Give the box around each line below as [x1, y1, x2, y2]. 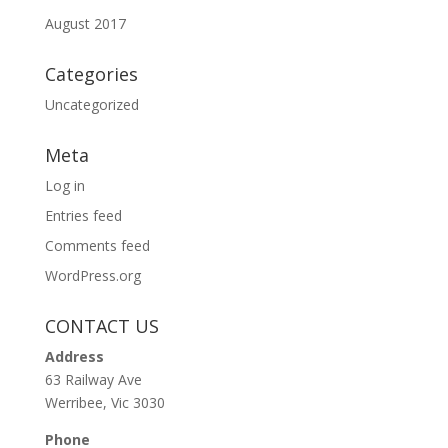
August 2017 [44, 14, 126, 33]
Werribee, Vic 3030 [44, 393, 165, 412]
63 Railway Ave [44, 370, 142, 389]
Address [44, 347, 104, 366]
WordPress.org [44, 266, 141, 285]
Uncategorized [44, 95, 139, 114]
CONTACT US [44, 314, 159, 338]
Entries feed [44, 206, 122, 225]
